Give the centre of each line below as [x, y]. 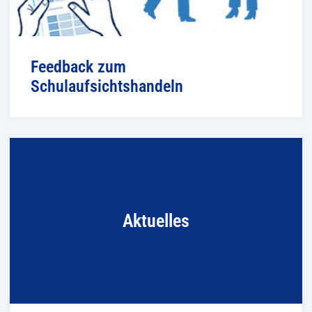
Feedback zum [78, 67]
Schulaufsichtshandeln [107, 86]
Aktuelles [156, 220]
